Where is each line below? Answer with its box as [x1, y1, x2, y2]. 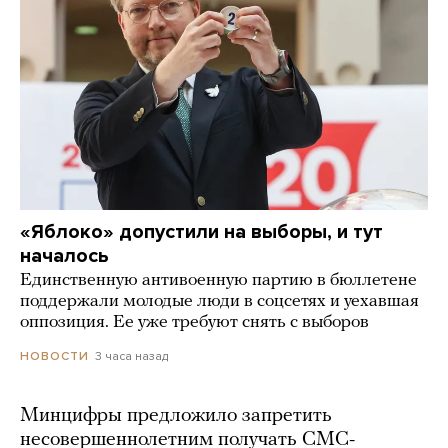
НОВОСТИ [20, 349, 89, 364]
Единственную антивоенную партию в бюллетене [20, 271, 417, 291]
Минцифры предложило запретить [20, 406, 332, 427]
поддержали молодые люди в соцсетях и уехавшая [20, 292, 419, 312]
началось [20, 244, 109, 269]
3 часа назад [95, 349, 168, 364]
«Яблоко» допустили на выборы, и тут [20, 220, 383, 245]
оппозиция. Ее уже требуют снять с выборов [20, 313, 369, 333]
